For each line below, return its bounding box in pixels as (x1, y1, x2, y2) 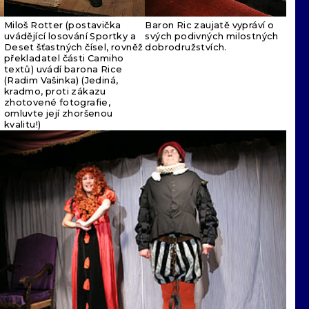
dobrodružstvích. (145, 41, 227, 52)
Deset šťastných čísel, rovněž (3, 41, 143, 52)
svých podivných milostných (145, 30, 279, 41)
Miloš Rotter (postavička (3, 19, 121, 30)
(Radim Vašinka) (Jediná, (3, 74, 119, 86)
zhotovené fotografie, (3, 97, 111, 108)
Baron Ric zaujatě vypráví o (145, 19, 275, 30)
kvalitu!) (3, 119, 41, 130)
